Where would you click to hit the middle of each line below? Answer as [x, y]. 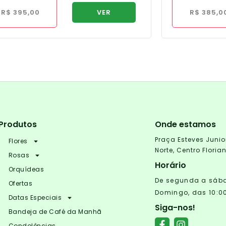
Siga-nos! [175, 208]
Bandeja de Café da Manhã [55, 212]
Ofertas [20, 184]
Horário [171, 165]
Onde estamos [186, 125]
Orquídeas [26, 169]
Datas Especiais [35, 198]
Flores [18, 141]
